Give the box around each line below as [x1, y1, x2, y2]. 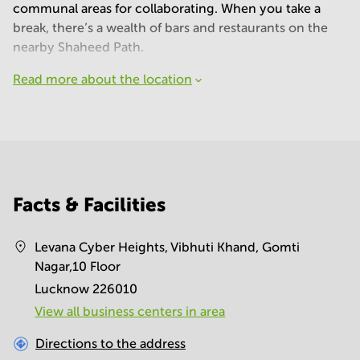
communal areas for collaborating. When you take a [13, 2, 321, 15]
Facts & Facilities [13, 194, 166, 215]
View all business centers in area [35, 305, 226, 318]
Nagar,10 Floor [35, 260, 121, 273]
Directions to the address [35, 337, 186, 350]
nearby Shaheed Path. [13, 40, 144, 54]
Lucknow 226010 [35, 282, 138, 296]
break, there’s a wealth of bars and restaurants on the [13, 21, 328, 35]
